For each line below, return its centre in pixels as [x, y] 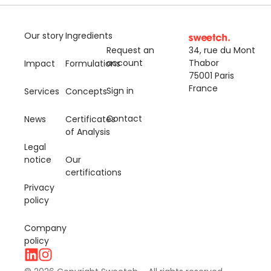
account [125, 63]
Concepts [86, 91]
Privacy [39, 187]
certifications [93, 172]
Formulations [93, 63]
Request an [130, 50]
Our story [44, 35]
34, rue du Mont [222, 50]
